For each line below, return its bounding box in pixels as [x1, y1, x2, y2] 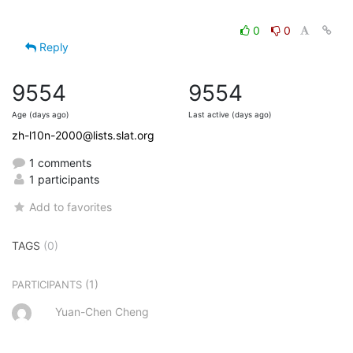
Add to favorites [29, 199, 113, 214]
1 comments [26, 155, 91, 169]
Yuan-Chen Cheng [55, 304, 149, 318]
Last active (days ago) [188, 110, 272, 119]
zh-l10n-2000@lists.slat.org [12, 128, 154, 142]
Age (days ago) [12, 110, 69, 119]
